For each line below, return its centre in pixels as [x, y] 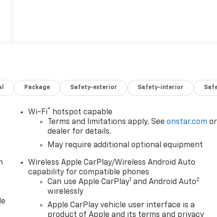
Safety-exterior [94, 87]
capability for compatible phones [89, 172]
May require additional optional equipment [125, 145]
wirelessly [66, 192]
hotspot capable [82, 112]
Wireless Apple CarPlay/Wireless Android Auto [112, 163]
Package [37, 87]
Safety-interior [161, 87]
